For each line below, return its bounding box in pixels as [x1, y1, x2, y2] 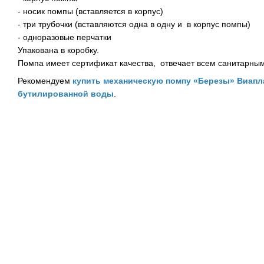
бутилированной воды [18, 89, 114, 99]
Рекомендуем [18, 76, 72, 86]
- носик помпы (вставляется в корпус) [18, 6, 163, 16]
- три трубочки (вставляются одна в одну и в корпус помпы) [18, 19, 250, 29]
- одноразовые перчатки [18, 32, 111, 42]
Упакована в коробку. [18, 45, 99, 55]
